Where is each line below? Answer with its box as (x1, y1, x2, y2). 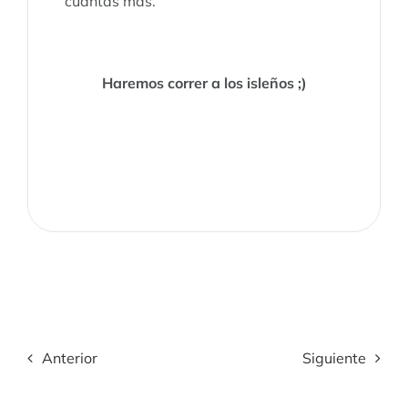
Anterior (41, 348, 97, 367)
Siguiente (302, 348, 367, 367)
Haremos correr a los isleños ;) (101, 73, 307, 92)
